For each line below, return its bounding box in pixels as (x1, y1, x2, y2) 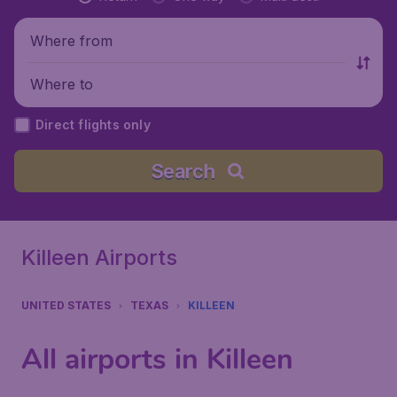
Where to (30, 74, 93, 93)
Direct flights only (35, 117, 151, 132)
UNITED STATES (21, 299, 111, 312)
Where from (30, 31, 113, 50)
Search (150, 160, 215, 183)
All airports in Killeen (21, 340, 293, 378)
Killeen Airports (21, 245, 177, 270)
